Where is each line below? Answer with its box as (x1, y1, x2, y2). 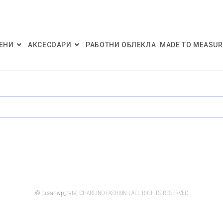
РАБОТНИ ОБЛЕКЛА (86, 41, 156, 49)
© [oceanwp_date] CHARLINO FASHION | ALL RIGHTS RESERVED (35, 190, 188, 197)
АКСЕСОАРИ (28, 41, 72, 49)
